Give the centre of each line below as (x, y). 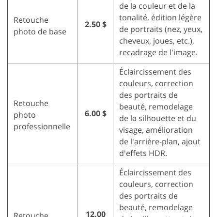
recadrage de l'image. (158, 52)
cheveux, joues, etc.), (157, 40)
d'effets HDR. (143, 153)
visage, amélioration (156, 130)
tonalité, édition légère (160, 17)
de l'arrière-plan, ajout (160, 141)
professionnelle (42, 126)
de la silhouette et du (158, 118)
